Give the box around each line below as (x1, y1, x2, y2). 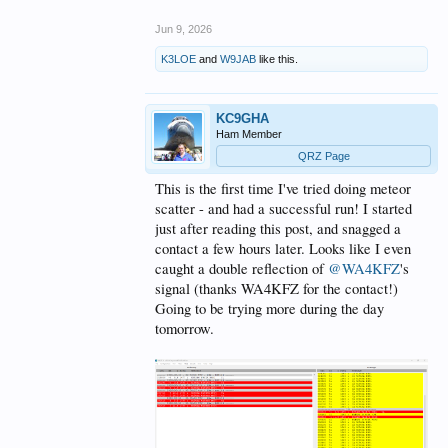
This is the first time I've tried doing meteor (155, 179, 411, 198)
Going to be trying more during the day (155, 299, 384, 318)
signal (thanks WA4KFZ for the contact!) (155, 279, 398, 298)
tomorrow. (155, 319, 214, 338)
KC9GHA (216, 111, 269, 126)
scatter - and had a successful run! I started (155, 199, 412, 218)
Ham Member (216, 128, 282, 140)
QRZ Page (297, 150, 350, 162)
